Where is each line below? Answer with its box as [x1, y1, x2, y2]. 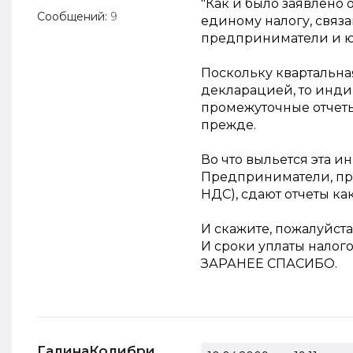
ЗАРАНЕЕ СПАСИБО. [201, 256, 337, 271]
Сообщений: [37, 9, 110, 24]
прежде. [201, 117, 256, 132]
